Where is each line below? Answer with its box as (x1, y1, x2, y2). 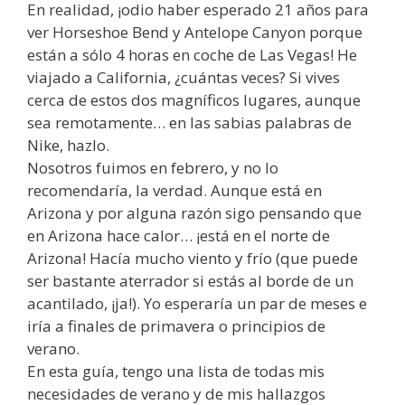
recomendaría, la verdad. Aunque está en (27, 180, 322, 202)
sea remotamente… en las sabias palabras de (27, 112, 352, 134)
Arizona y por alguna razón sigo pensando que (27, 202, 362, 224)
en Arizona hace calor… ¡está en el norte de (27, 225, 330, 247)
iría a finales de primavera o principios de (27, 316, 325, 337)
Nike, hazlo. (27, 135, 109, 156)
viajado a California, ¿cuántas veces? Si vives (27, 67, 340, 89)
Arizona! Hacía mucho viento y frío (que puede (27, 248, 358, 269)
